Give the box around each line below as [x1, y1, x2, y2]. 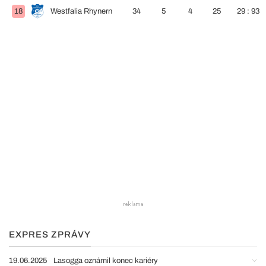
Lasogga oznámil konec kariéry [53, 256, 158, 265]
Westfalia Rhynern [50, 7, 112, 15]
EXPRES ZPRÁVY [9, 230, 91, 239]
